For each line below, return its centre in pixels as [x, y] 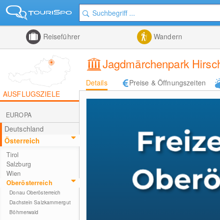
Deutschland [24, 129]
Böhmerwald [24, 212]
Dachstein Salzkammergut [40, 202]
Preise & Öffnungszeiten [167, 82]
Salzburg [18, 164]
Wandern [167, 36]
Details [96, 82]
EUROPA [19, 115]
